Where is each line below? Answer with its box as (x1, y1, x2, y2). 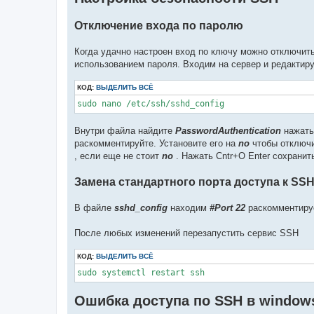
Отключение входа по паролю (74, 19, 243, 32)
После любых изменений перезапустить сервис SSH (74, 227, 299, 238)
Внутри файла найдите (74, 125, 175, 136)
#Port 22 (210, 202, 245, 213)
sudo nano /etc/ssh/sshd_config (77, 99, 224, 109)
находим (168, 202, 210, 213)
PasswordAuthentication (175, 125, 281, 136)
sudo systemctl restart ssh (77, 267, 205, 278)
